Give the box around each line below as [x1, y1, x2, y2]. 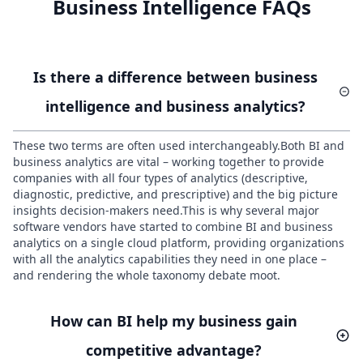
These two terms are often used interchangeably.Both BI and [13, 138, 344, 154]
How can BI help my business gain [50, 311, 298, 331]
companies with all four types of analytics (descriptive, [13, 170, 308, 186]
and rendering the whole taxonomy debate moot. [13, 267, 280, 284]
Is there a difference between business [33, 67, 318, 88]
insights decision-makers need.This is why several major [13, 203, 319, 219]
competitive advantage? [86, 340, 263, 361]
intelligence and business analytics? [45, 96, 306, 117]
